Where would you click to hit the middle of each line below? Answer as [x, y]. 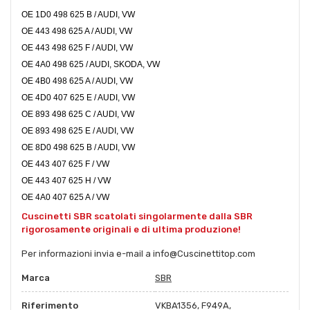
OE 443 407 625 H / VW [66, 180]
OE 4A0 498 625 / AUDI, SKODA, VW [91, 64]
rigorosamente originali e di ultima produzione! [131, 229]
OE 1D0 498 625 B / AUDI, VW [78, 14]
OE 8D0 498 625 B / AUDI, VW [78, 147]
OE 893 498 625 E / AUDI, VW [77, 130]
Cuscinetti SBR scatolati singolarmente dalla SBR [137, 216]
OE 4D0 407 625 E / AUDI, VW [78, 97]
